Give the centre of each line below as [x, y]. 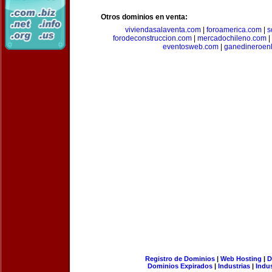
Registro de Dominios [180, 259]
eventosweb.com [190, 47]
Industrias [234, 266]
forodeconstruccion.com [152, 38]
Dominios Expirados [180, 266]
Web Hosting [241, 259]
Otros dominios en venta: [144, 17]
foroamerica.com [234, 30]
